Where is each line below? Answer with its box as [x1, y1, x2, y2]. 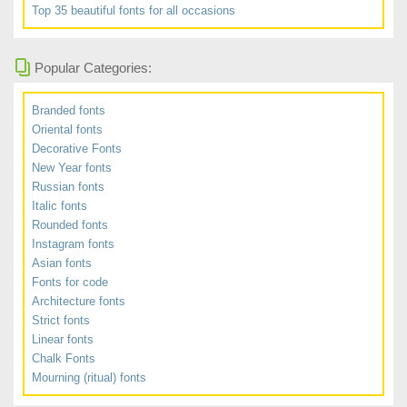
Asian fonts [32, 256, 92, 270]
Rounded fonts [32, 218, 108, 232]
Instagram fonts [32, 237, 114, 251]
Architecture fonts [32, 294, 125, 308]
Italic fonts [32, 199, 87, 213]
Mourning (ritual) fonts [32, 371, 146, 384]
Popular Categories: [35, 61, 152, 75]
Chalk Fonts [32, 352, 95, 365]
